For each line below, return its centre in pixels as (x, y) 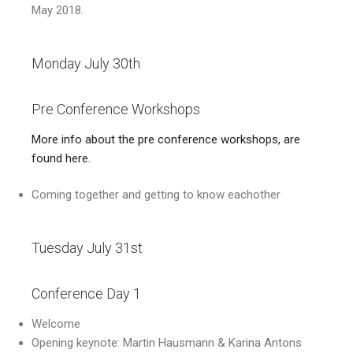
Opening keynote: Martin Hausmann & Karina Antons (167, 342)
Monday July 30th (86, 63)
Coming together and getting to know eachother (156, 195)
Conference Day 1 (86, 294)
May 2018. (58, 11)
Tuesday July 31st (89, 247)
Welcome (56, 323)
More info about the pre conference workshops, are (166, 139)
